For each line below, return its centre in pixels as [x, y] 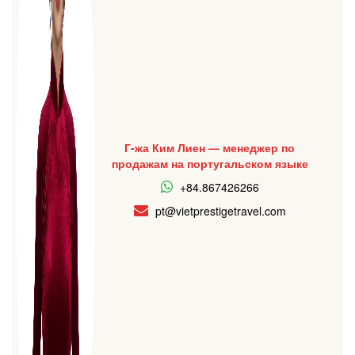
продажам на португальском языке [210, 163]
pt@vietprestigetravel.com [220, 211]
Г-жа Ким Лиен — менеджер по [210, 147]
